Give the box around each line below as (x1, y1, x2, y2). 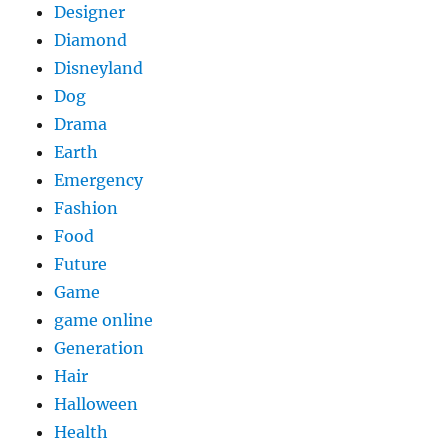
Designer (54, 2, 126, 22)
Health (54, 422, 109, 442)
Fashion (54, 198, 119, 218)
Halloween (54, 394, 139, 414)
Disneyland (54, 58, 144, 78)
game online (54, 310, 154, 330)
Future (54, 254, 108, 274)
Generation (54, 338, 145, 358)
